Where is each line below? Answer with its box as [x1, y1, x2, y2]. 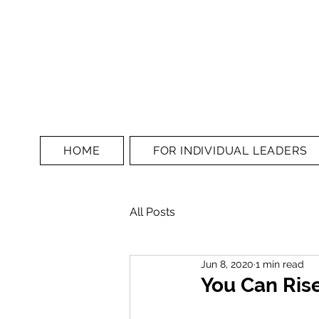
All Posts [130, 205, 175, 219]
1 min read [256, 258, 304, 270]
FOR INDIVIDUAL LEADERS [152, 144, 308, 157]
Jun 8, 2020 [201, 258, 253, 270]
